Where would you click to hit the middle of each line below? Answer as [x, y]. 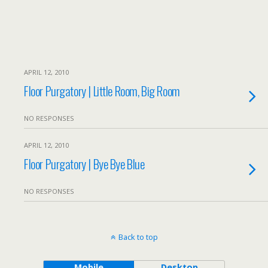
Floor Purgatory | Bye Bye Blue [84, 164]
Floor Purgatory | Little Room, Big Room [102, 91]
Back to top [138, 237]
